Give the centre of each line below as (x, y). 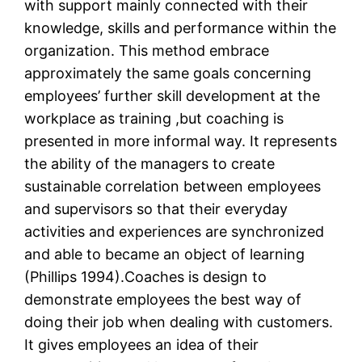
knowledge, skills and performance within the (181, 28)
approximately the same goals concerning (168, 74)
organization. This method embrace (147, 51)
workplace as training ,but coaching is (154, 119)
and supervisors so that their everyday (156, 209)
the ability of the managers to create (150, 164)
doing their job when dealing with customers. (179, 322)
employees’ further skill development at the (173, 96)
